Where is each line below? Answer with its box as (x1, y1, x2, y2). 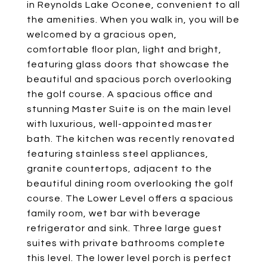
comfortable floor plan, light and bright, (27, 45, 222, 54)
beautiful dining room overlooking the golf (27, 179, 234, 188)
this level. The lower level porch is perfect (27, 253, 232, 263)
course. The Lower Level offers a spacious (27, 194, 234, 203)
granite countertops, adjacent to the (27, 164, 212, 173)
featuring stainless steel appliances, (27, 149, 209, 159)
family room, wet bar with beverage (27, 209, 201, 218)
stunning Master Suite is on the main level (27, 104, 231, 114)
